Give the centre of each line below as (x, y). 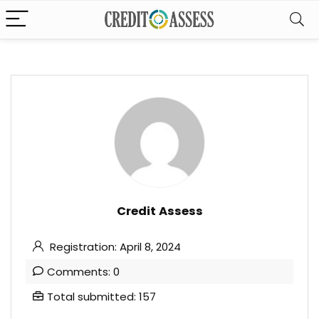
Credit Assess (159, 211)
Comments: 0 (83, 272)
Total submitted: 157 (101, 297)
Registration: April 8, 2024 (114, 247)
